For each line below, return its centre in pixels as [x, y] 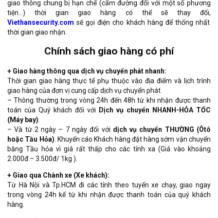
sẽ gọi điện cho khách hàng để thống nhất [143, 22]
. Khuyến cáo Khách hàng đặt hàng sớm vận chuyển [133, 139]
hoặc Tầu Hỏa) [31, 139]
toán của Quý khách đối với [53, 110]
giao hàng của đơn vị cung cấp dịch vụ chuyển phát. [85, 90]
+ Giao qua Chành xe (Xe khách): [58, 175]
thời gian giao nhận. [37, 32]
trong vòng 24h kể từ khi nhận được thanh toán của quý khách [109, 194]
